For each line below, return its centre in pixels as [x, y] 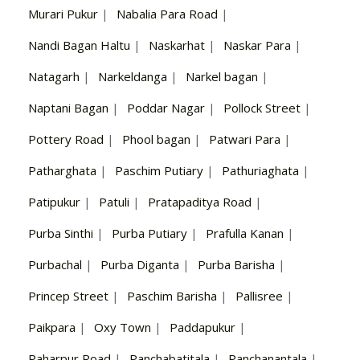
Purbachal [55, 265]
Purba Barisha [236, 265]
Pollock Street [262, 108]
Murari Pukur [63, 14]
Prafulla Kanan [245, 233]
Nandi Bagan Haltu [79, 45]
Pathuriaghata [260, 171]
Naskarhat [177, 45]
